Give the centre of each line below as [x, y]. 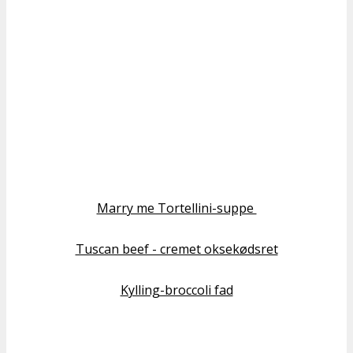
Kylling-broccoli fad [176, 290]
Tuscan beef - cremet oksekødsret [176, 249]
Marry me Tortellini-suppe [176, 208]
